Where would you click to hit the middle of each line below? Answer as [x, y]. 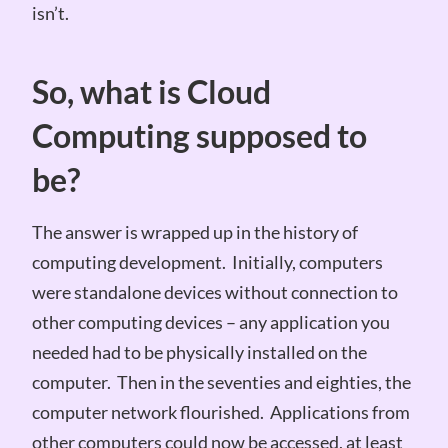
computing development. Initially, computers [207, 261]
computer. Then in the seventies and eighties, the [221, 381]
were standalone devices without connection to [214, 291]
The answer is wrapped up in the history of [194, 231]
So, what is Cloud [151, 91]
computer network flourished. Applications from [220, 411]
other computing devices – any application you [210, 321]
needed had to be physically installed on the [199, 351]
